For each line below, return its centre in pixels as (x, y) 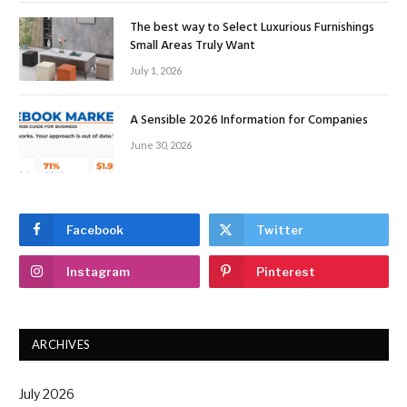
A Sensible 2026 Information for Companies (249, 120)
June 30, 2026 (161, 144)
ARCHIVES (61, 345)
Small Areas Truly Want (193, 46)
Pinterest (285, 272)
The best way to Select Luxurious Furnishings (252, 28)
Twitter (279, 230)
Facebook (95, 230)
